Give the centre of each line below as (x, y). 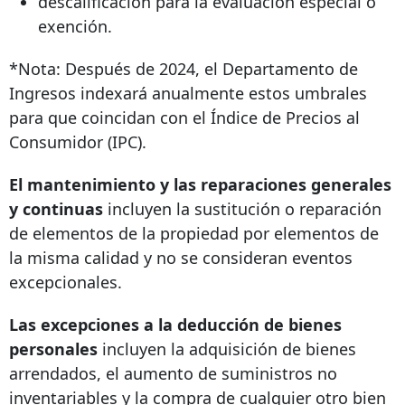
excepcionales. (66, 283)
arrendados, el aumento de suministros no (173, 374)
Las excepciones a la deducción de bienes (175, 325)
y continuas (56, 209)
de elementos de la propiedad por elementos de (194, 234)
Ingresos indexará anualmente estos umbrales (188, 94)
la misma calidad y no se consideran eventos (181, 258)
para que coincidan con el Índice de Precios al (184, 118)
